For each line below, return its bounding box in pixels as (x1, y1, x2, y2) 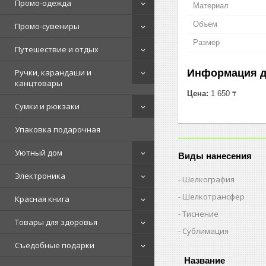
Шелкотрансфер (182, 191, 245, 202)
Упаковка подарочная (15, 124, 100, 135)
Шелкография (182, 173, 235, 185)
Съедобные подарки (15, 240, 94, 251)
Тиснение (182, 208, 219, 219)
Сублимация (182, 225, 229, 236)
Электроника (15, 170, 65, 181)
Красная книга (15, 194, 69, 204)
